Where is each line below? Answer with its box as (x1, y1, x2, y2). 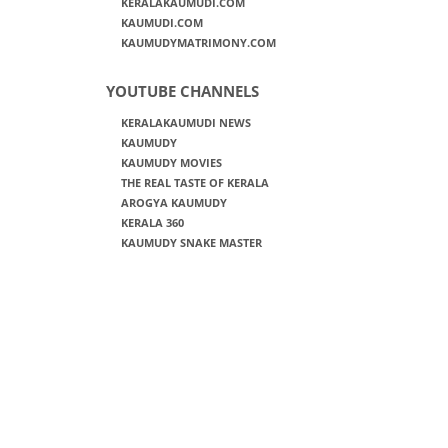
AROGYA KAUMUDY (120, 195, 227, 210)
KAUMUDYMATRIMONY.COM (120, 35, 276, 50)
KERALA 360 (120, 215, 184, 230)
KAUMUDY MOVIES (120, 155, 222, 170)
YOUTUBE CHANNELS (105, 81, 259, 101)
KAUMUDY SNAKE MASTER (120, 235, 262, 250)
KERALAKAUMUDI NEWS (120, 115, 251, 130)
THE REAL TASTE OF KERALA (120, 175, 269, 190)
